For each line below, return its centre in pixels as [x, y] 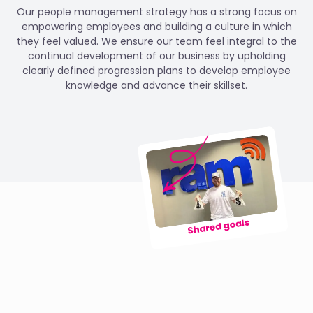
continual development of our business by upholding [156, 56]
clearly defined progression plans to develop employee [156, 71]
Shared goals [218, 227]
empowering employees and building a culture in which [156, 27]
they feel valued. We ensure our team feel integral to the [156, 42]
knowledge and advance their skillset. [156, 86]
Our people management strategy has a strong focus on [156, 12]
